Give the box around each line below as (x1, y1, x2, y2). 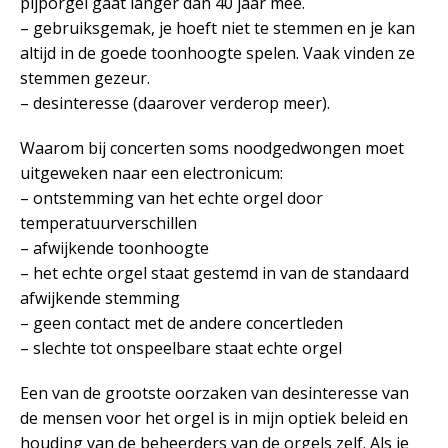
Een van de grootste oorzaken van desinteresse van (20, 381, 409, 404)
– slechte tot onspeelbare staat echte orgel (20, 336, 342, 359)
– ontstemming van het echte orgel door (20, 186, 323, 209)
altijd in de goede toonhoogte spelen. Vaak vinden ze (20, 41, 415, 64)
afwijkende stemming (20, 286, 180, 309)
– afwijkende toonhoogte (20, 236, 209, 259)
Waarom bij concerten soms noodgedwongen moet (20, 136, 404, 159)
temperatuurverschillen (20, 211, 197, 234)
